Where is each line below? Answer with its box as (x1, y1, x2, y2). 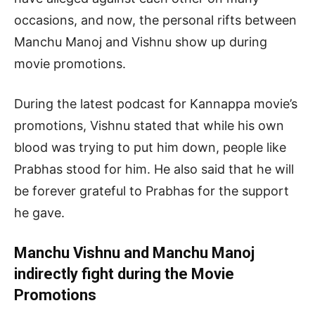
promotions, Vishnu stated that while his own (14, 117, 284, 133)
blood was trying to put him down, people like (14, 139, 286, 155)
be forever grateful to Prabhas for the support (14, 183, 289, 198)
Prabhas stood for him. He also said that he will (14, 161, 294, 176)
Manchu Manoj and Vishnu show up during (14, 34, 267, 49)
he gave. (14, 205, 65, 220)
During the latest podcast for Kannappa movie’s (14, 96, 297, 111)
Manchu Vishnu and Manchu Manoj (14, 243, 255, 262)
